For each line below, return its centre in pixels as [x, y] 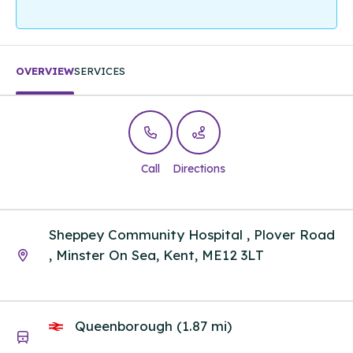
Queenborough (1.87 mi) [151, 326]
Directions [199, 169]
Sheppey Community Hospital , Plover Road [192, 234]
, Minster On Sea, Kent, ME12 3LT [156, 255]
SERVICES [100, 71]
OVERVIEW [45, 71]
